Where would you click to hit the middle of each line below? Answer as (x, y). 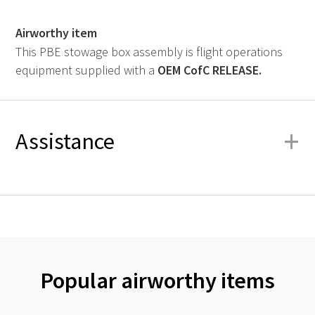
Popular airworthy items (157, 280)
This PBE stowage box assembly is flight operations (149, 52)
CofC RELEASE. (221, 70)
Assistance (65, 141)
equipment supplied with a (86, 70)
